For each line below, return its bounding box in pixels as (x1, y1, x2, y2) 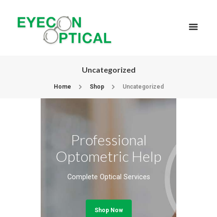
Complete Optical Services (67, 173, 150, 182)
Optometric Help (56, 147, 161, 165)
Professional (70, 131, 147, 149)
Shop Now (94, 207, 123, 214)
